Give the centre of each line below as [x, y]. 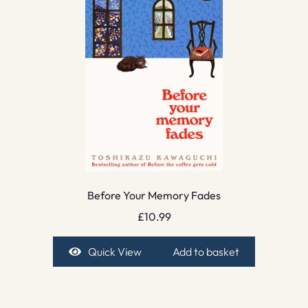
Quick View [114, 251]
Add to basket [206, 251]
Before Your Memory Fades [154, 196]
